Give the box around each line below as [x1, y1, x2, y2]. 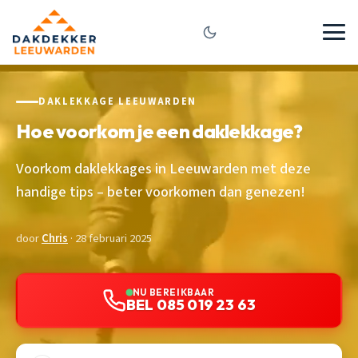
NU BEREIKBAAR [132, 285, 215, 298]
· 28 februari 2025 [68, 229, 152, 247]
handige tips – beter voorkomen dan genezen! [16, 181, 305, 202]
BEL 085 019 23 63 [125, 295, 257, 314]
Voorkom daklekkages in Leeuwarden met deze [16, 157, 311, 179]
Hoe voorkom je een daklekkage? [16, 118, 303, 143]
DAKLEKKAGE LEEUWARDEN [38, 94, 197, 109]
